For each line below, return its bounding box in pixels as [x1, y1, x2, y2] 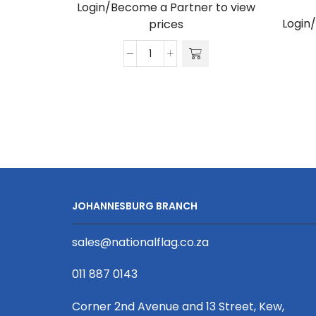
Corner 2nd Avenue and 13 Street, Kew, [72, 298, 284, 315]
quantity [149, 171, 195, 188]
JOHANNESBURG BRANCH [72, 199, 197, 214]
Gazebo [149, 52, 193, 69]
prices [149, 16, 183, 33]
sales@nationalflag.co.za [72, 234, 209, 251]
